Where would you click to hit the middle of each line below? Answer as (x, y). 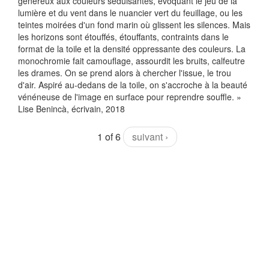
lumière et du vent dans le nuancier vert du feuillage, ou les (130, 13)
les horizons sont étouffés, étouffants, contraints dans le (123, 37)
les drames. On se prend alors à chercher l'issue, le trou (125, 73)
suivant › (150, 137)
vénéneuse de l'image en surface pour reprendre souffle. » (130, 97)
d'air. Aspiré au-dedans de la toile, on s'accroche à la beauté (133, 85)
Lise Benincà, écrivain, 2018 (71, 109)
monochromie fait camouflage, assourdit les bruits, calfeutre (131, 61)
